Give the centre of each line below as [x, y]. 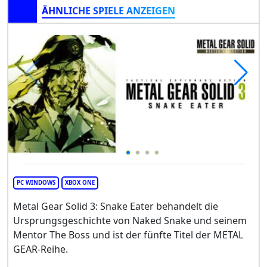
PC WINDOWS [36, 182]
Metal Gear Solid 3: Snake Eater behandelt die [116, 206]
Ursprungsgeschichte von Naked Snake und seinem [130, 220]
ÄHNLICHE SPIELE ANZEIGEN [108, 11]
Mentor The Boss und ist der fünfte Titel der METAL [128, 235]
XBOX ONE [80, 182]
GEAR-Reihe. [41, 249]
